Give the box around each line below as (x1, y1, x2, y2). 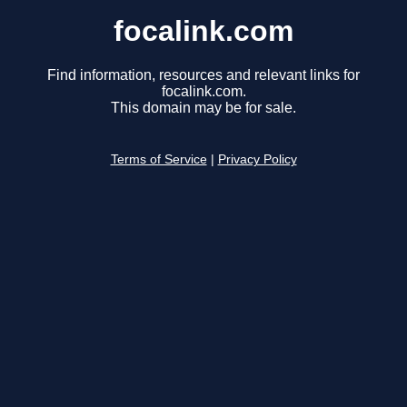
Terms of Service (110, 153, 207, 167)
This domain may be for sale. (111, 100, 296, 116)
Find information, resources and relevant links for (47, 67, 360, 84)
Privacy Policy (217, 153, 297, 167)
